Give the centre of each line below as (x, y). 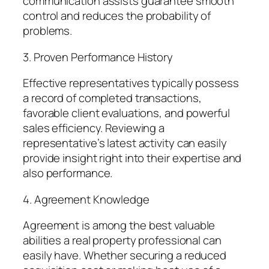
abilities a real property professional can (122, 240)
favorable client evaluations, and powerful (126, 113)
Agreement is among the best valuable (119, 225)
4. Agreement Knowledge (86, 199)
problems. (48, 31)
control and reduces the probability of (117, 16)
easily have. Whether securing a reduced (125, 255)
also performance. (68, 173)
